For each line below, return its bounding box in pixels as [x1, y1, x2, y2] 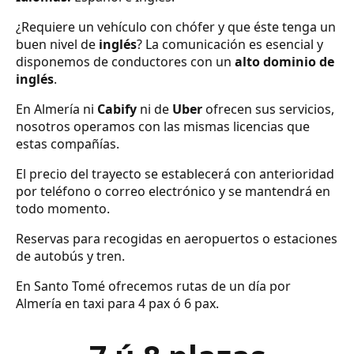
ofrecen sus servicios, [202, 100, 334, 119]
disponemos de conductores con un [16, 53, 235, 71]
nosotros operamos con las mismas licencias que [16, 118, 310, 136]
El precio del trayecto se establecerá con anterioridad [16, 165, 334, 183]
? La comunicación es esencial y [137, 36, 323, 54]
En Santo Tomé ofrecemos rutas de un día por [16, 277, 291, 296]
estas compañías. [16, 135, 119, 153]
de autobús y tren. [16, 247, 125, 265]
